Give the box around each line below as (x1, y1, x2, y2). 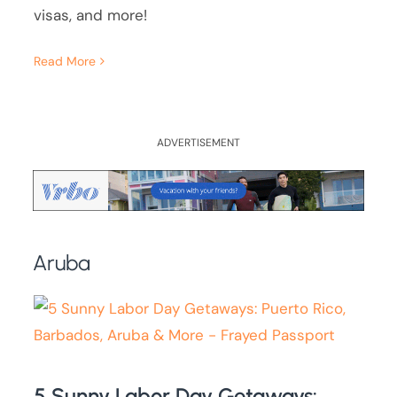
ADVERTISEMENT (157, 135, 240, 150)
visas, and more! (34, 5, 148, 26)
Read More (34, 53, 97, 70)
